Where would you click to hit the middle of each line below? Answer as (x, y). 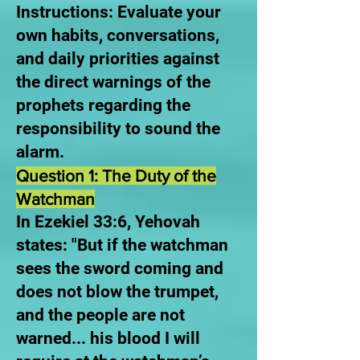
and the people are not (100, 315)
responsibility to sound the (118, 129)
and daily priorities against (118, 59)
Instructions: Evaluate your (119, 12)
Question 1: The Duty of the (116, 176)
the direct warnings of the (113, 82)
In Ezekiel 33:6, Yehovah (108, 222)
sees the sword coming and (120, 268)
